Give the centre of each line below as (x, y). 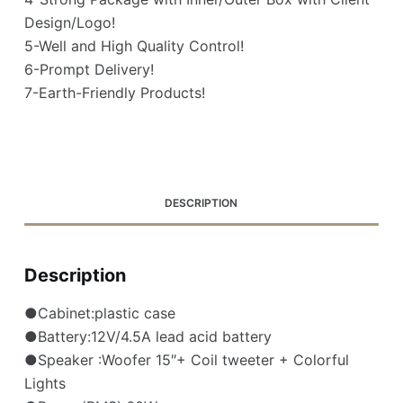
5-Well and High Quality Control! (134, 46)
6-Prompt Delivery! (89, 70)
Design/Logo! (69, 23)
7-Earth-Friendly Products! (114, 93)
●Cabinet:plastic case (99, 313)
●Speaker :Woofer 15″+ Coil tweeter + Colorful (186, 360)
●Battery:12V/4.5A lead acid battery (148, 337)
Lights (45, 384)
